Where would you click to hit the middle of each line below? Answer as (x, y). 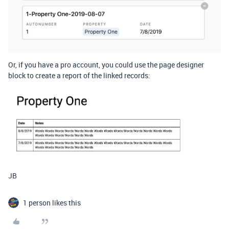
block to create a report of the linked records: (79, 76)
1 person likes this (52, 202)
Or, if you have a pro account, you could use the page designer (106, 65)
